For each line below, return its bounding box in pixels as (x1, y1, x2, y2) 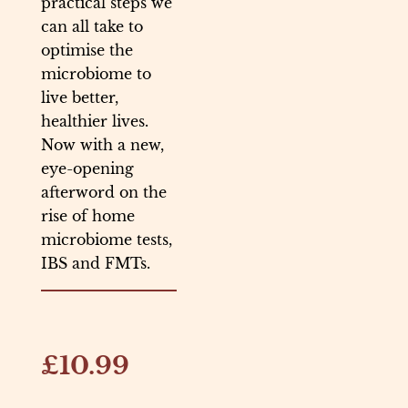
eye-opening (41, 159, 134, 178)
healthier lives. (41, 112, 148, 131)
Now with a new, (41, 136, 164, 155)
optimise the (41, 41, 133, 60)
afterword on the (41, 183, 167, 202)
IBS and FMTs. (41, 254, 150, 273)
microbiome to (41, 65, 151, 84)
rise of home (41, 207, 135, 226)
